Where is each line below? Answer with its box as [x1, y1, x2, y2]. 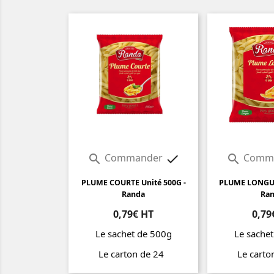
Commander [102, 151, 165, 165]
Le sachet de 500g [95, 228, 172, 240]
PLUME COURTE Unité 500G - [81, 177, 186, 188]
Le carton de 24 [98, 248, 169, 261]
